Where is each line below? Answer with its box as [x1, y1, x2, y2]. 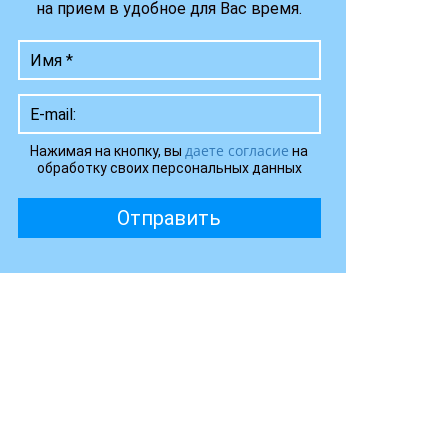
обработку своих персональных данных [36, 160, 302, 176]
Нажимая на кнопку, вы [30, 143, 186, 159]
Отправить [117, 206, 222, 230]
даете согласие [185, 141, 290, 160]
